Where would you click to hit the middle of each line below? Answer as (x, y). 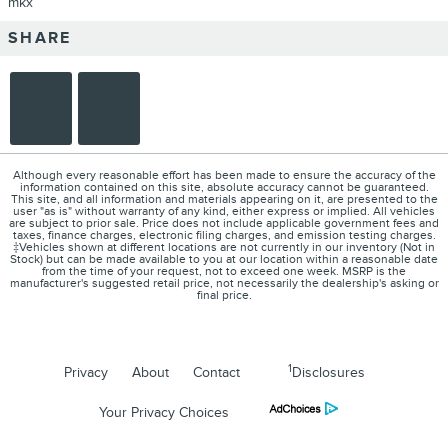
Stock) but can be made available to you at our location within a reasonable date (224, 260)
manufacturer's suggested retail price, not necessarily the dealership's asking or (224, 284)
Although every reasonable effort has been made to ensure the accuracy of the (224, 176)
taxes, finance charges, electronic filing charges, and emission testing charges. (224, 236)
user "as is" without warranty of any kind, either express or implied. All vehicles (224, 212)
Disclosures (328, 373)
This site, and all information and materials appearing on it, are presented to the (224, 200)
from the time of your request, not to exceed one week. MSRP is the (224, 272)
